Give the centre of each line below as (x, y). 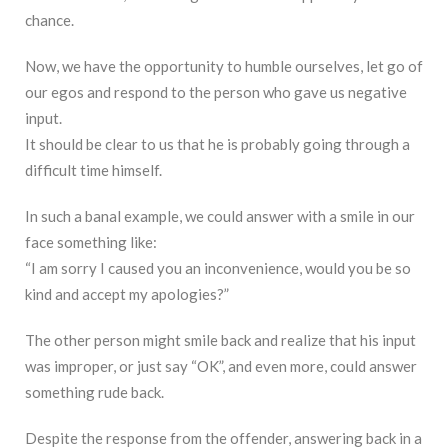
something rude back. (94, 392)
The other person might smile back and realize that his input (220, 340)
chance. (49, 20)
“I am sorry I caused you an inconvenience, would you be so (218, 268)
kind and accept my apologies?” (127, 294)
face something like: (91, 242)
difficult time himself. (93, 170)
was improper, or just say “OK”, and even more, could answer (221, 366)
